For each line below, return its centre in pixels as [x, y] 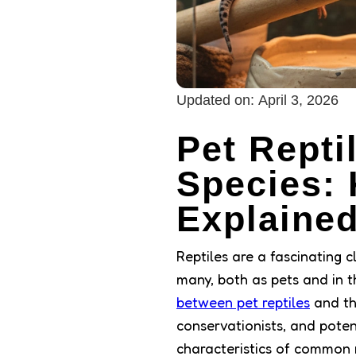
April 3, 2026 [298, 101]
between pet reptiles [243, 302]
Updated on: [215, 101]
